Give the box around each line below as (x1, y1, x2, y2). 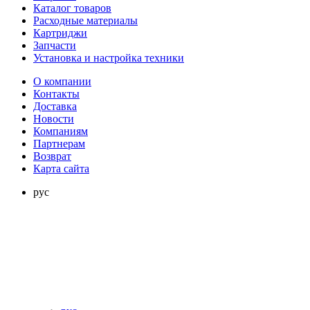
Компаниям (33, 125, 88, 138)
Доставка (33, 100, 77, 113)
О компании (33, 75, 91, 88)
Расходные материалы (33, 15, 138, 27)
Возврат (33, 150, 71, 163)
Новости (33, 113, 74, 125)
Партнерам (33, 138, 85, 150)
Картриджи (33, 27, 87, 39)
